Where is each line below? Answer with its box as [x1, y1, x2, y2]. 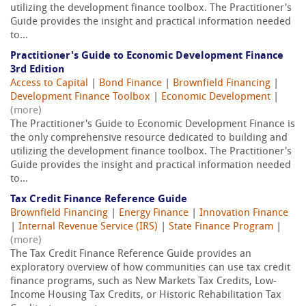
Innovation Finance [199, 208, 288, 219]
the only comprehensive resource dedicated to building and [10, 133, 288, 144]
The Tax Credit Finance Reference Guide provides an [10, 249, 251, 260]
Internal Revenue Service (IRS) [18, 222, 158, 233]
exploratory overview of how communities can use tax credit [10, 263, 290, 274]
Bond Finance [99, 79, 162, 89]
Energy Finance [119, 208, 189, 219]
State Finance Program [169, 222, 273, 233]
